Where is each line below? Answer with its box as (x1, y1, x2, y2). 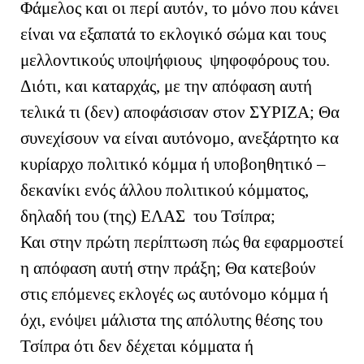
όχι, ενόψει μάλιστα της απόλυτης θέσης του (20, 310, 323, 330)
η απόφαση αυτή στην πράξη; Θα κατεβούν (20, 258, 316, 278)
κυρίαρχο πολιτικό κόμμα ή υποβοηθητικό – (20, 154, 326, 174)
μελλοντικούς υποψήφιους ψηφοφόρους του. (20, 50, 334, 70)
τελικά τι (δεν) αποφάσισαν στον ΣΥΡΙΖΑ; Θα (20, 102, 340, 122)
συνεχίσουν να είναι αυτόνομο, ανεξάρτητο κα (20, 128, 339, 148)
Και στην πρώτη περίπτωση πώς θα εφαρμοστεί (20, 232, 344, 252)
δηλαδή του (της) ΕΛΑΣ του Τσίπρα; (20, 206, 275, 226)
